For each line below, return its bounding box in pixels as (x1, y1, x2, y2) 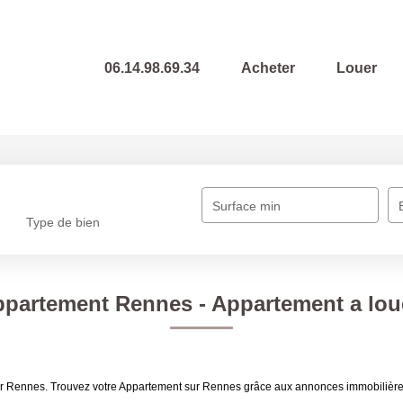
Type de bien (26, 215, 101, 230)
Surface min (212, 199, 282, 213)
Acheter (241, 59, 295, 76)
